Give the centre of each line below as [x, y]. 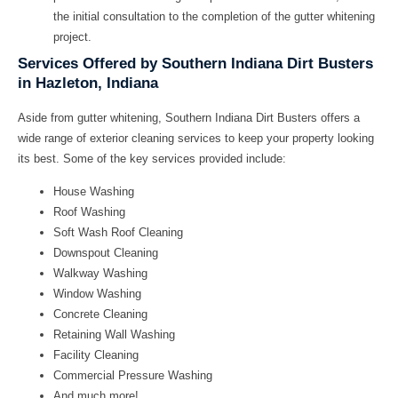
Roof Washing [89, 212]
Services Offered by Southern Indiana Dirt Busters [195, 63]
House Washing [94, 192]
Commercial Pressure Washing [133, 376]
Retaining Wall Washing [114, 335]
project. [72, 36]
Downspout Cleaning [106, 253]
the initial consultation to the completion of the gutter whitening [214, 16]
